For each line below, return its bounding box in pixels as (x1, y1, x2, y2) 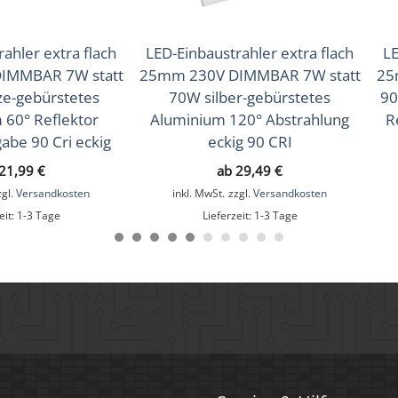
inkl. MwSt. (172, 185, 225, 200)
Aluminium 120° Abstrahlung (150, 108, 349, 130)
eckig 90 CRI (207, 131, 292, 152)
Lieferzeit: (202, 207, 254, 222)
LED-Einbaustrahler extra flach (146, 42, 354, 63)
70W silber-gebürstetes (169, 86, 330, 107)
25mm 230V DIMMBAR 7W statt (139, 64, 361, 85)
